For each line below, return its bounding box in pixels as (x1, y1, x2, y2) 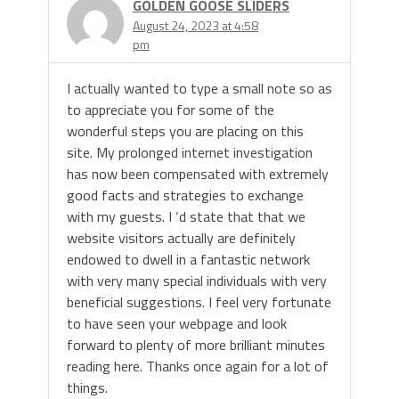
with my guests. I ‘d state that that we (67, 206, 305, 228)
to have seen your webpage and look (67, 313, 287, 335)
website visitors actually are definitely (67, 227, 296, 249)
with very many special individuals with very (67, 270, 327, 292)
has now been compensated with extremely (67, 163, 329, 185)
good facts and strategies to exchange (67, 184, 304, 207)
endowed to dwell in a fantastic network (67, 248, 310, 271)
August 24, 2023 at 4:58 (133, 16, 258, 36)
